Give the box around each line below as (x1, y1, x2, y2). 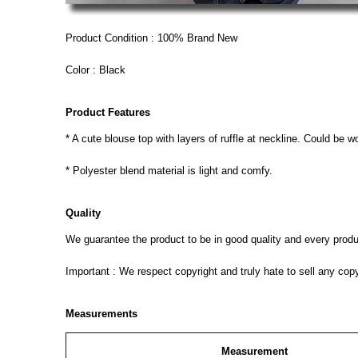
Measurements (66, 308, 137, 320)
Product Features (66, 106, 150, 118)
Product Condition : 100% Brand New (66, 32, 237, 44)
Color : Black (66, 64, 125, 76)
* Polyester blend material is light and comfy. (66, 165, 272, 177)
